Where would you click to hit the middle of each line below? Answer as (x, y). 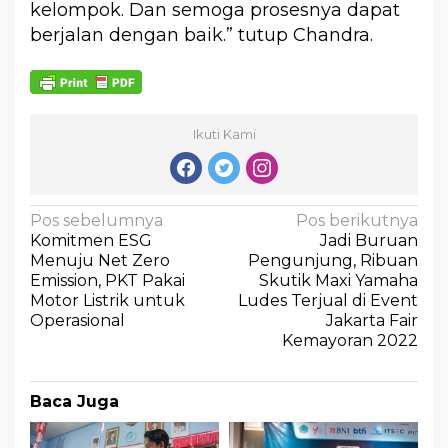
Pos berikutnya (357, 221)
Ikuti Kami (224, 134)
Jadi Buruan (369, 241)
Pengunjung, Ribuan (333, 261)
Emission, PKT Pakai (107, 281)
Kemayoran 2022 (350, 341)
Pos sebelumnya (96, 221)
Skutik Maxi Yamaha (338, 281)
